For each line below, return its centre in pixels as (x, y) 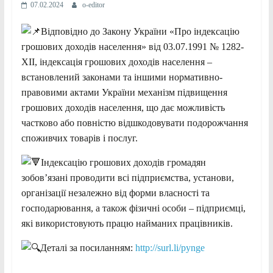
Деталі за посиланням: (87, 247)
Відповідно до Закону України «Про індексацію (140, 31)
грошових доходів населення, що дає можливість (123, 107)
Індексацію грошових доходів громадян (123, 162)
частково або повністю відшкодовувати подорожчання (134, 122)
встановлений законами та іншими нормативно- (122, 77)
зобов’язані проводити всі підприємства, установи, (127, 177)
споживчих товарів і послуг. (79, 138)
